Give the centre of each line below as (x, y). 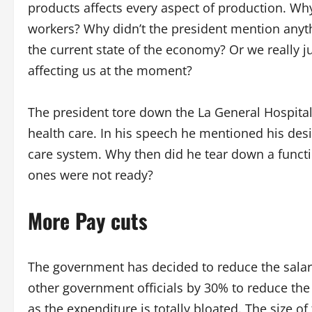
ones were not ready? (91, 175)
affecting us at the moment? (110, 70)
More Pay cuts (88, 220)
